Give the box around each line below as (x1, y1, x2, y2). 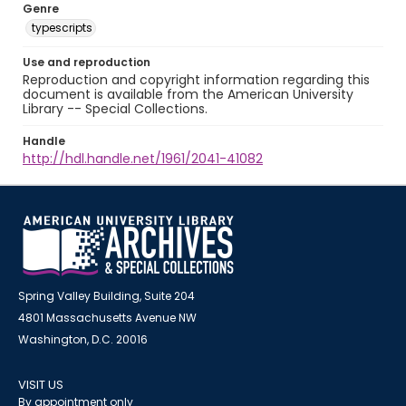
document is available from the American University (23, 85, 353, 103)
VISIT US (18, 376, 63, 393)
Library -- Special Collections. (23, 100, 208, 118)
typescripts (32, 20, 92, 35)
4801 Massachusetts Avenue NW (18, 310, 197, 325)
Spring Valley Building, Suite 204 (18, 288, 195, 304)
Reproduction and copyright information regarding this (23, 71, 370, 89)
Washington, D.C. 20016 (18, 332, 148, 347)
